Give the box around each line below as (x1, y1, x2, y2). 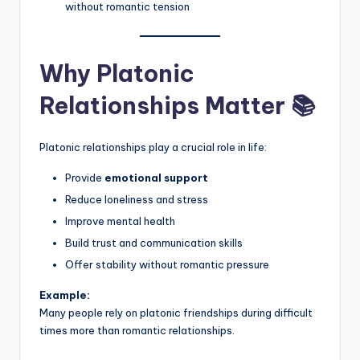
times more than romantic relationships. (39, 324, 235, 337)
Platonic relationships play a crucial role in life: (39, 140, 267, 153)
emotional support (104, 170, 208, 184)
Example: (39, 288, 90, 302)
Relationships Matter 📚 (39, 90, 315, 121)
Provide (65, 170, 104, 184)
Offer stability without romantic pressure (65, 258, 269, 272)
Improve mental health (65, 215, 175, 228)
